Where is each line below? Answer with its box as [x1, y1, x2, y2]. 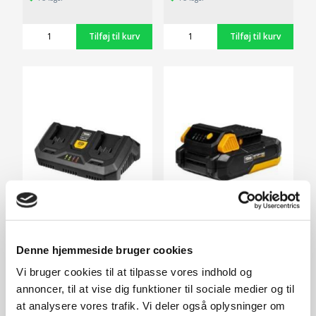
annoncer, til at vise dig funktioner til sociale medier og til [16, 282, 294, 295]
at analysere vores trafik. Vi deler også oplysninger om [16, 299, 286, 312]
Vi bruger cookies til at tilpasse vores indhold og [16, 265, 252, 278]
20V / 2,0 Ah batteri [169, 233, 259, 248]
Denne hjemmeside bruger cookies [16, 243, 193, 256]
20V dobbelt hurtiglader [28, 233, 137, 248]
